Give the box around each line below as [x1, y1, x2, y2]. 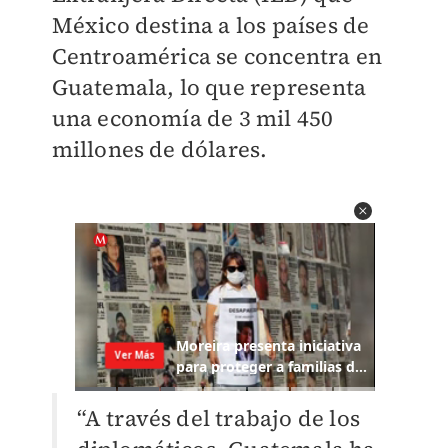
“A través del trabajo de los [76, 403, 361, 434]
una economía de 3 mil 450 [51, 103, 334, 133]
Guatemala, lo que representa [51, 72, 367, 102]
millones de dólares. [51, 134, 268, 164]
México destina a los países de [51, 10, 370, 40]
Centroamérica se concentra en [51, 41, 383, 71]
